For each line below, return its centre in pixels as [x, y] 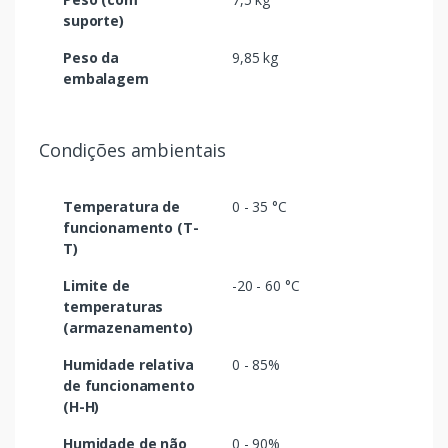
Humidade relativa [128, 365]
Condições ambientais [133, 150]
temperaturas [113, 307]
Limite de [96, 286]
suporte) [93, 21]
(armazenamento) [128, 328]
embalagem [106, 79]
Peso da [91, 58]
